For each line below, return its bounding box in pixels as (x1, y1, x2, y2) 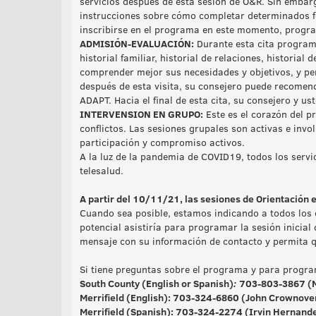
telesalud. (80, 164, 123, 177)
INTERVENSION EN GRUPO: (80, 107, 203, 121)
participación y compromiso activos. (80, 135, 245, 149)
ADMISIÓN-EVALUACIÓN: (80, 37, 194, 50)
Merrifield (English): (80, 291, 173, 304)
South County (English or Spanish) (80, 276, 233, 290)
